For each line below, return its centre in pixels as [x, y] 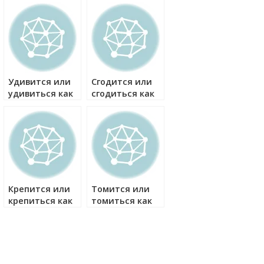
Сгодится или [122, 82]
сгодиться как [123, 93]
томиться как [122, 201]
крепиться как [40, 201]
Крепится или [39, 189]
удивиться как [41, 93]
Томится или [121, 189]
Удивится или [39, 82]
